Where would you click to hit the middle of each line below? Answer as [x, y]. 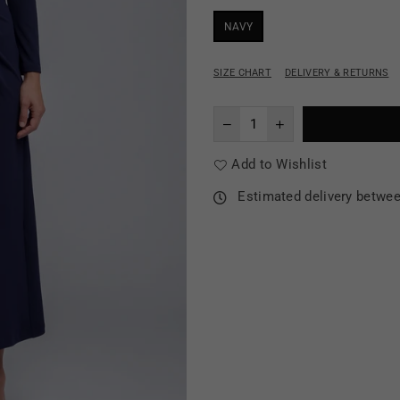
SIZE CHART [242, 73]
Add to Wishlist [279, 165]
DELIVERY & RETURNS [337, 73]
